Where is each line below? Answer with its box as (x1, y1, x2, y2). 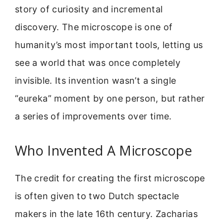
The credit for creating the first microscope (15, 173, 205, 184)
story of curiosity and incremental (15, 4, 163, 14)
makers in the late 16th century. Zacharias (15, 209, 198, 220)
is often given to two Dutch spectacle (15, 191, 179, 202)
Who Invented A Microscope (15, 141, 192, 160)
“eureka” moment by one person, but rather (15, 93, 205, 104)
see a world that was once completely (15, 57, 180, 68)
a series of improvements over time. (15, 111, 172, 121)
